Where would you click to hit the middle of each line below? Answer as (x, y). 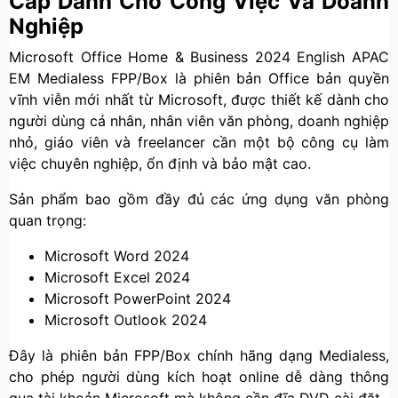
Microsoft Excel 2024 (117, 277)
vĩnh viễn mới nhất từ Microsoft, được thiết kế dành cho (199, 99)
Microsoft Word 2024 (117, 256)
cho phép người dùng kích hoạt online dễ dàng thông (199, 377)
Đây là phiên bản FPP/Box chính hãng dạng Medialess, (199, 355)
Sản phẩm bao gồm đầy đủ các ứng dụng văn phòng (199, 199)
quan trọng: (48, 220)
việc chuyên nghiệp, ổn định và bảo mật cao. (160, 163)
